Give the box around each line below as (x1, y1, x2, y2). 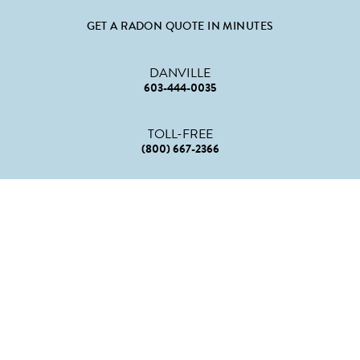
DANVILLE (149, 63, 211, 84)
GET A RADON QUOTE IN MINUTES (86, 18, 274, 35)
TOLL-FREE (147, 125, 213, 145)
